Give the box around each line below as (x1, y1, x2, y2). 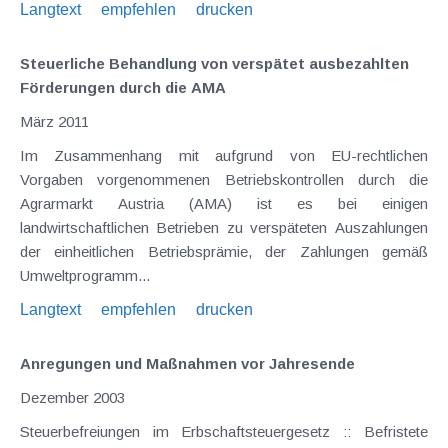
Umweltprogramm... (20, 266, 150, 284)
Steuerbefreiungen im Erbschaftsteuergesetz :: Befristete (20, 422, 343, 440)
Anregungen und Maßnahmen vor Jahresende (20, 354, 355, 372)
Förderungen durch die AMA (20, 78, 226, 96)
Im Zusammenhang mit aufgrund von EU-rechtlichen (20, 146, 428, 164)
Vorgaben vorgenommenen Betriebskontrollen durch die (20, 170, 428, 188)
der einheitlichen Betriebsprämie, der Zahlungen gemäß (20, 242, 428, 260)
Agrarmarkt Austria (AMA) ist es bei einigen (20, 194, 428, 212)
